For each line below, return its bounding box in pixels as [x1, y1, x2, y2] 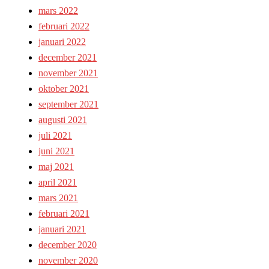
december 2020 [38, 240, 97, 250]
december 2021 [38, 52, 97, 63]
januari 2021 [38, 224, 86, 235]
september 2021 [38, 99, 98, 110]
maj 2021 [38, 162, 74, 172]
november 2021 [38, 68, 98, 79]
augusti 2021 [38, 115, 87, 125]
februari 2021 [38, 208, 89, 219]
